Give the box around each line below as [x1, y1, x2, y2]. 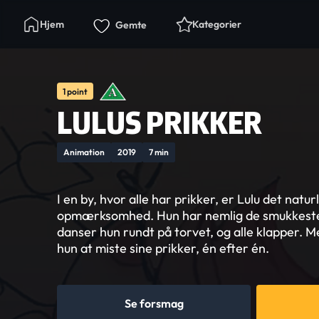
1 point [63, 85, 88, 97]
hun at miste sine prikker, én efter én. [57, 240, 269, 256]
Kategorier [192, 18, 241, 31]
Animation [63, 147, 105, 157]
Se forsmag [124, 296, 184, 310]
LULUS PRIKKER [57, 103, 262, 143]
